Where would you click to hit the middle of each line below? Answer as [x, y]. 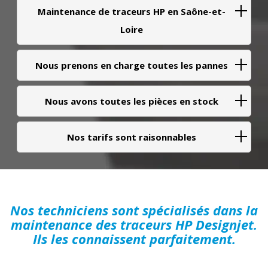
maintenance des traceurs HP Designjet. [134, 225]
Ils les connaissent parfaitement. [134, 239]
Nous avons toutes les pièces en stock [132, 101]
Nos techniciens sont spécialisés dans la [134, 210]
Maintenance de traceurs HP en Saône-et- [132, 12]
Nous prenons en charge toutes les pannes [132, 66]
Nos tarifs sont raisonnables [132, 137]
